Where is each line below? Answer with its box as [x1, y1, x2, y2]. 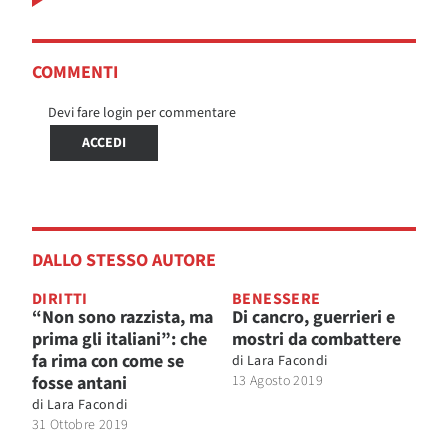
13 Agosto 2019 [232, 370, 323, 391]
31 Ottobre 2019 [32, 414, 129, 435]
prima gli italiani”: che [32, 326, 207, 352]
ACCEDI [82, 132, 126, 153]
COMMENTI [32, 59, 118, 85]
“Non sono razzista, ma [32, 304, 213, 330]
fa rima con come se [32, 348, 184, 374]
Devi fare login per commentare [48, 102, 236, 123]
